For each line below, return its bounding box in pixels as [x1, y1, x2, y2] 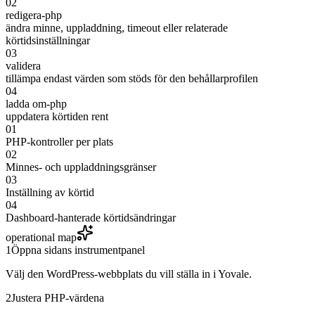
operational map [6, 231, 77, 244]
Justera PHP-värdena [11, 292, 104, 304]
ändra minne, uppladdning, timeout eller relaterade [6, 22, 228, 34]
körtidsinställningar [6, 34, 90, 47]
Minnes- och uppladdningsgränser [6, 161, 156, 174]
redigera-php [6, 9, 62, 22]
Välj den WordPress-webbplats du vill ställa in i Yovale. [6, 268, 252, 281]
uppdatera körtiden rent [6, 110, 108, 123]
